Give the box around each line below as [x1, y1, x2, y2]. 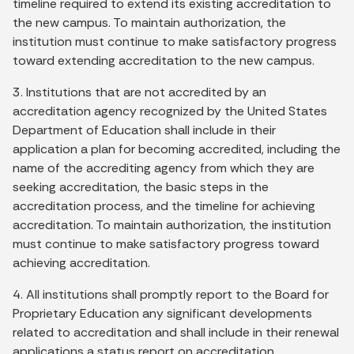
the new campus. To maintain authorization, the [13, 13, 286, 31]
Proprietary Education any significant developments [13, 304, 312, 322]
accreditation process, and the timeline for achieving [13, 197, 315, 214]
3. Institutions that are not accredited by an [13, 83, 266, 100]
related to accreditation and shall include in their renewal [13, 323, 339, 341]
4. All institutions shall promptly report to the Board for [13, 285, 329, 303]
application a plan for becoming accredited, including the [13, 140, 341, 157]
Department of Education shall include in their [13, 121, 276, 138]
